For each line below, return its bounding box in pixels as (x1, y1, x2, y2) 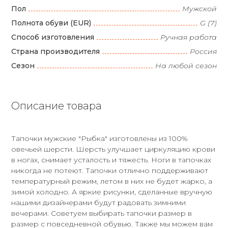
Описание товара (11, 99, 102, 112)
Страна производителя (11, 46, 100, 56)
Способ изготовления (11, 32, 95, 42)
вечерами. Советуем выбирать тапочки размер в (11, 208, 192, 218)
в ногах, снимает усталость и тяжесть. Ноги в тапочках (11, 155, 212, 164)
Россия (189, 46, 217, 56)
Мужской (182, 4, 217, 13)
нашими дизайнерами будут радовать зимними (11, 197, 186, 207)
